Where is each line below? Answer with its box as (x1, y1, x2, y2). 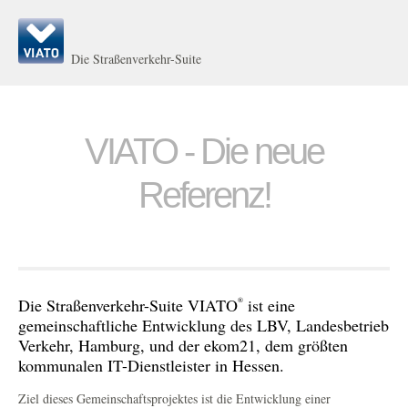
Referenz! (138, 175, 270, 215)
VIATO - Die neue (85, 131, 323, 171)
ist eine (243, 294, 295, 316)
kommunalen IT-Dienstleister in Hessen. (18, 354, 284, 376)
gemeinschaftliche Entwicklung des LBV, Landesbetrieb (18, 314, 389, 336)
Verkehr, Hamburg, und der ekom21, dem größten (18, 334, 348, 356)
